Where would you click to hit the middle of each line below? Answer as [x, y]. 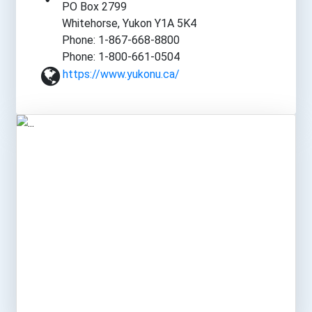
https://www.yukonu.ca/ [121, 75]
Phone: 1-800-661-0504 [121, 57]
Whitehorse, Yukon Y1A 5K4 [129, 24]
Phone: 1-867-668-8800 [121, 40]
